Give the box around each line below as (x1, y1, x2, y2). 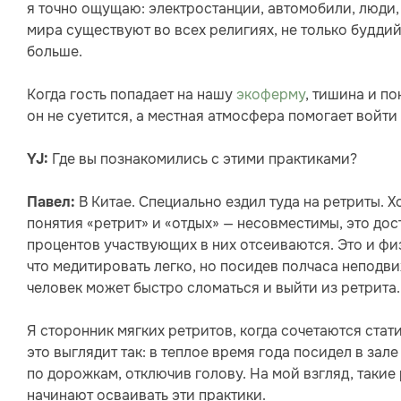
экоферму (236, 85, 305, 105)
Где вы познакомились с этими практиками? (48, 149, 357, 169)
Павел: (27, 193, 75, 212)
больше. (27, 42, 82, 62)
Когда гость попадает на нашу (27, 85, 236, 105)
